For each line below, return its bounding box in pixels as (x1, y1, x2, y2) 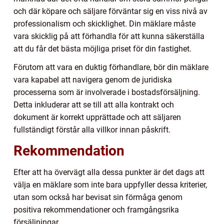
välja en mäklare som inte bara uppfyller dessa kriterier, (13, 180, 207, 190)
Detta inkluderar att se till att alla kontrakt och (13, 100, 174, 110)
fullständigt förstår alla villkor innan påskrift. (13, 125, 170, 135)
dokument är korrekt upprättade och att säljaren (13, 112, 181, 122)
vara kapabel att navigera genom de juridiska (13, 75, 172, 85)
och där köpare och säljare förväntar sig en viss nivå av (13, 6, 207, 16)
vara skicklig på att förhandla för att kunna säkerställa (13, 31, 204, 41)
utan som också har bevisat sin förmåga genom (13, 192, 182, 202)
